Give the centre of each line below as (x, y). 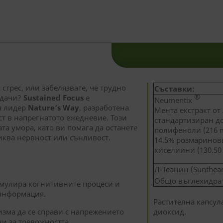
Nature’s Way (54, 108)
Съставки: (174, 89)
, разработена (104, 108)
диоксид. (169, 212)
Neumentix (174, 100)
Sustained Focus (54, 98)
